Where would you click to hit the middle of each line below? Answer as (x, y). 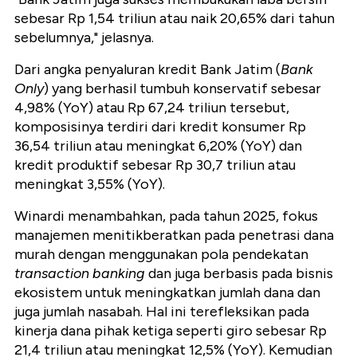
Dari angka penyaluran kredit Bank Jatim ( (147, 70)
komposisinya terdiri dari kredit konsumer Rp (160, 127)
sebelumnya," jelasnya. (84, 38)
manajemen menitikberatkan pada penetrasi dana (174, 235)
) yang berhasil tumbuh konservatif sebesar (182, 89)
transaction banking (80, 274)
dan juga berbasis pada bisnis (239, 274)
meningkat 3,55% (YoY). (90, 184)
